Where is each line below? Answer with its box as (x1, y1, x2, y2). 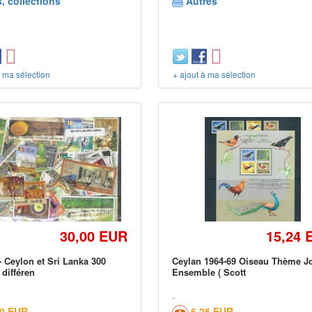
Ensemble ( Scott (172, 265, 247, 279)
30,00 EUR (60, 226, 128, 246)
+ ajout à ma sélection (173, 68, 256, 80)
